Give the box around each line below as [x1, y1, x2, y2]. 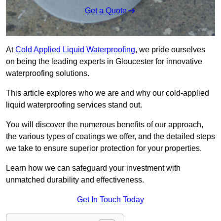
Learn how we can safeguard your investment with [6, 164, 181, 173]
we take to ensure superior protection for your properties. [6, 144, 202, 153]
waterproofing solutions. [6, 69, 89, 78]
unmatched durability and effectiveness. [6, 176, 144, 184]
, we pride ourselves [135, 45, 205, 54]
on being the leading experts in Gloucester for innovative [6, 57, 202, 66]
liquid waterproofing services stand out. [6, 101, 144, 110]
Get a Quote [84, 6, 127, 15]
